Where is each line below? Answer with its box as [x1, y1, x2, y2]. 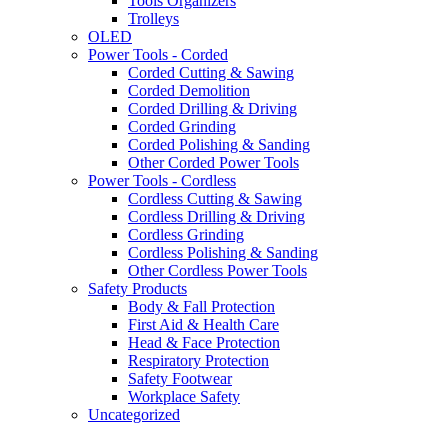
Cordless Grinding [128, 226, 244, 244]
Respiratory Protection [128, 352, 269, 370]
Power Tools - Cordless [88, 172, 236, 190]
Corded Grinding [128, 118, 236, 136]
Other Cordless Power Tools [128, 262, 307, 280]
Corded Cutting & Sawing [128, 64, 294, 82]
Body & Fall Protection [128, 298, 275, 316]
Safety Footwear [128, 370, 232, 388]
